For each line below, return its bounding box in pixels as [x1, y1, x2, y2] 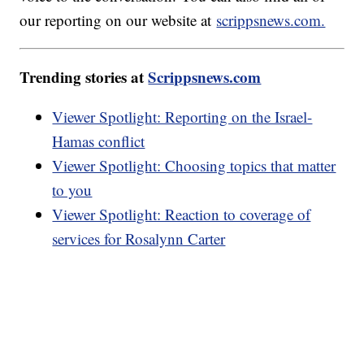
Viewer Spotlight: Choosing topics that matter [52, 154, 336, 175]
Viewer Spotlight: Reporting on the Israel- [52, 106, 313, 127]
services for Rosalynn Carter [52, 227, 226, 249]
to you [52, 179, 93, 200]
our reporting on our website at [19, 9, 217, 30]
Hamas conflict [52, 130, 145, 151]
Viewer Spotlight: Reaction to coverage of [52, 203, 311, 224]
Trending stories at [19, 65, 149, 88]
